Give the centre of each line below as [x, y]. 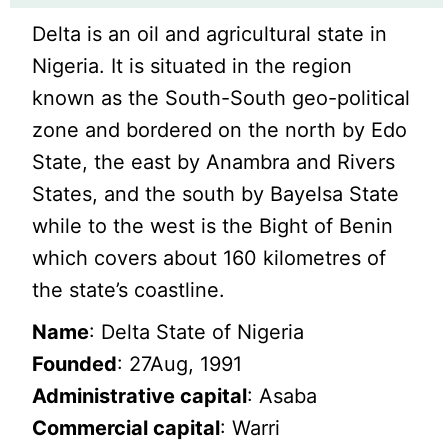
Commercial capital [126, 428]
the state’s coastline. [129, 290]
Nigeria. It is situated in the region [192, 66]
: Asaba [282, 396]
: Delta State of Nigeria [197, 332]
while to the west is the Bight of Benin [213, 226]
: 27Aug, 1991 [180, 364]
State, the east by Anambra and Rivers [214, 162]
